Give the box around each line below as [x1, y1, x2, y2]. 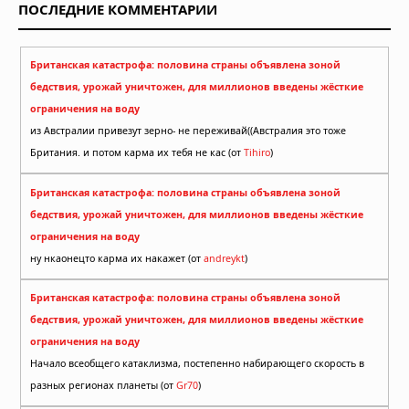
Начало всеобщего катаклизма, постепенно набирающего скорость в [30, 357, 364, 371]
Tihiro [244, 146, 270, 160]
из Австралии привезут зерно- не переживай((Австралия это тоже [30, 124, 346, 138]
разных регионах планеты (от [30, 379, 176, 393]
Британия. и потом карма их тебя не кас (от [30, 146, 244, 160]
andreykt [204, 251, 245, 265]
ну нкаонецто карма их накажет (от [30, 251, 204, 265]
